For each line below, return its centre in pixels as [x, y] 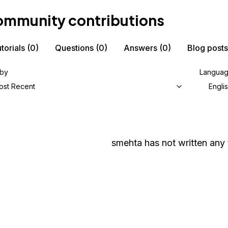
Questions [74, 48]
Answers [140, 48]
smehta [127, 143]
